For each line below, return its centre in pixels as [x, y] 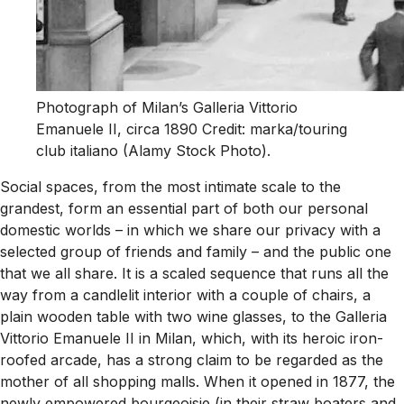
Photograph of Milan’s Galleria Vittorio [167, 108]
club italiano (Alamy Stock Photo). [153, 151]
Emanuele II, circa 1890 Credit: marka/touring [192, 129]
